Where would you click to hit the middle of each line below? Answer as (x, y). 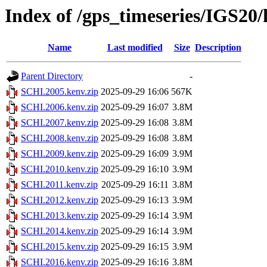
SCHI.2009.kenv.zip (60, 154)
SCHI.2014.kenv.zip (60, 231)
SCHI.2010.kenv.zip (60, 169)
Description (218, 48)
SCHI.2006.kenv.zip (60, 107)
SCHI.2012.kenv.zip (60, 200)
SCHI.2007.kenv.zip (60, 123)
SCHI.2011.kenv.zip (59, 185)
